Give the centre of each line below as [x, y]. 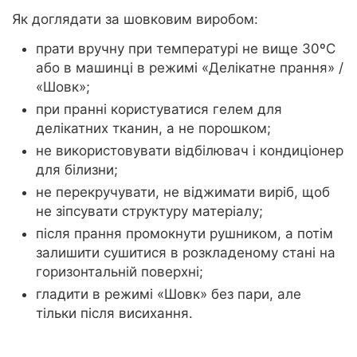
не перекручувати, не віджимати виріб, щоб [183, 192]
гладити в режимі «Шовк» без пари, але [169, 294]
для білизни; [77, 170]
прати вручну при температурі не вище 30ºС [186, 49]
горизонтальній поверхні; [120, 272]
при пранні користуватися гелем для [159, 110]
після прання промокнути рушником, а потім [184, 234]
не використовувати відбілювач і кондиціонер [190, 151]
